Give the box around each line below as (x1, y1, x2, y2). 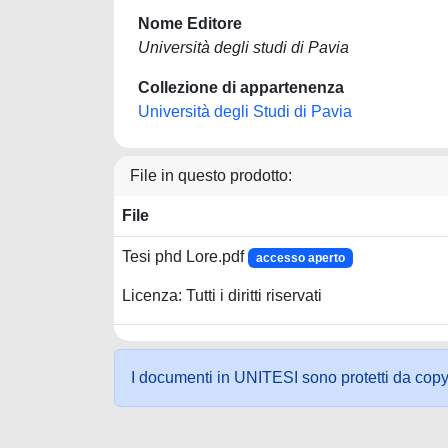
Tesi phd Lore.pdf (122, 248, 248, 265)
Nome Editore (138, 15, 242, 32)
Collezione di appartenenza (138, 79, 344, 96)
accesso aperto (255, 251, 345, 265)
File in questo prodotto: (130, 167, 292, 184)
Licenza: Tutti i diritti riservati (122, 287, 322, 305)
